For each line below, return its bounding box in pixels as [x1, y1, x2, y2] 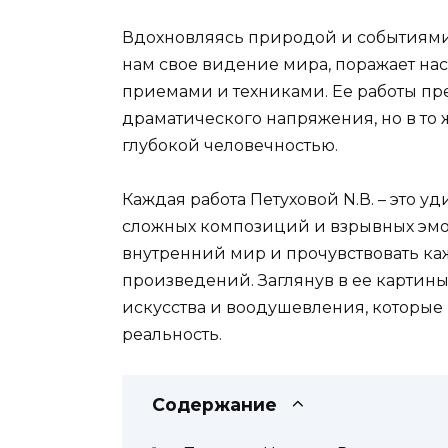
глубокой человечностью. [122, 135, 338, 155]
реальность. [122, 324, 222, 344]
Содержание [152, 393, 277, 415]
